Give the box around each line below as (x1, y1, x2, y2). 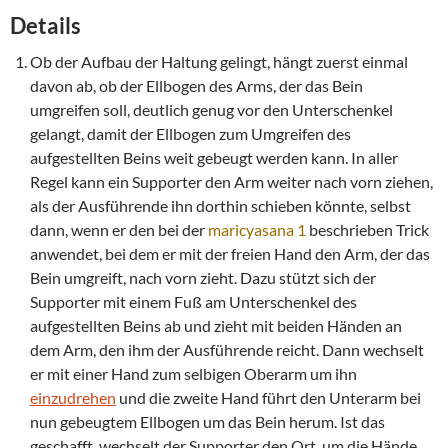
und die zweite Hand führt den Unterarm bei (116, 388, 421, 408)
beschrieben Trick (306, 220, 429, 240)
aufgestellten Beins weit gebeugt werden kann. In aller (30, 148, 398, 168)
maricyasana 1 (208, 220, 306, 240)
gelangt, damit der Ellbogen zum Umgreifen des (30, 124, 351, 144)
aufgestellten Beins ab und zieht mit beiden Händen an (30, 316, 402, 336)
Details (10, 12, 81, 40)
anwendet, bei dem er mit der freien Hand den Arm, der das (30, 244, 430, 264)
